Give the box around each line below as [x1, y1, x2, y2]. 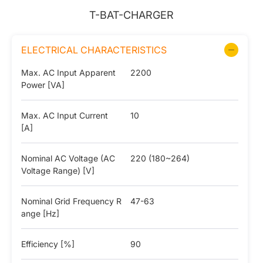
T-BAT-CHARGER [89, 9, 174, 21]
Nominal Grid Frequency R [21, 196, 122, 206]
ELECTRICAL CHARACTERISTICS [21, 44, 167, 56]
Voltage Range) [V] [21, 166, 95, 176]
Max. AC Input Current [21, 110, 108, 120]
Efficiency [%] [21, 239, 75, 249]
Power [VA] [21, 80, 65, 90]
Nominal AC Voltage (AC [21, 153, 115, 163]
